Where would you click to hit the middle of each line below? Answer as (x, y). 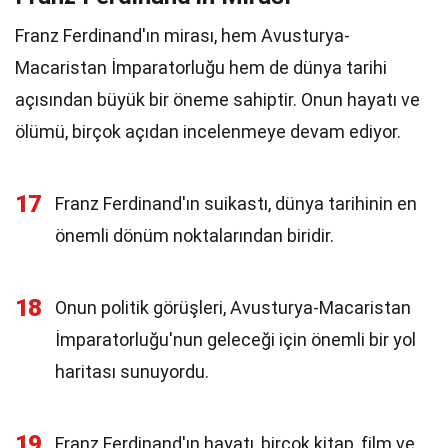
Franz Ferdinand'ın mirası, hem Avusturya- (182, 35)
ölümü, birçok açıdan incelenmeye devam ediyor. (208, 131)
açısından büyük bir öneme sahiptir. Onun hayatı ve (217, 99)
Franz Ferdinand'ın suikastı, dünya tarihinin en (236, 203)
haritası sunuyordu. (132, 371)
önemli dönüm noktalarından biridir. (194, 235)
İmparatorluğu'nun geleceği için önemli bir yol (235, 339)
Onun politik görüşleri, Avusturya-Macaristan (233, 307)
